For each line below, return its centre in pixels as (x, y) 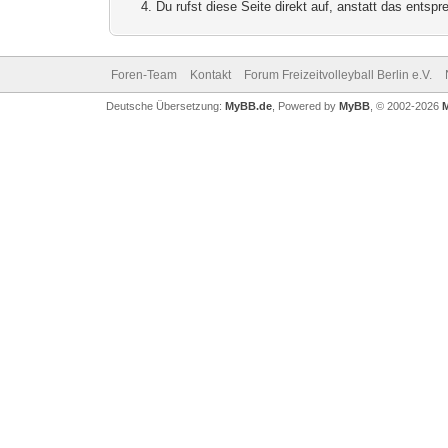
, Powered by (305, 106)
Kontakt (210, 75)
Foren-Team (143, 75)
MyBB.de (248, 106)
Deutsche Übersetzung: (165, 106)
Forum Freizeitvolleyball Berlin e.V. (337, 75)
